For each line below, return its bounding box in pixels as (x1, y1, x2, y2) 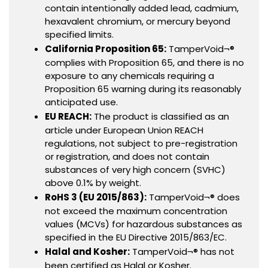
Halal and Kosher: (45, 245, 130, 258)
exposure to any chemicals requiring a (45, 69, 214, 82)
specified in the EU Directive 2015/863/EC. (45, 230, 227, 243)
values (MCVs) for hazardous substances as (45, 217, 242, 230)
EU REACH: (45, 109, 92, 123)
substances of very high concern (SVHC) (45, 163, 226, 176)
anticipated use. (45, 95, 118, 108)
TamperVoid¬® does (147, 190, 240, 203)
